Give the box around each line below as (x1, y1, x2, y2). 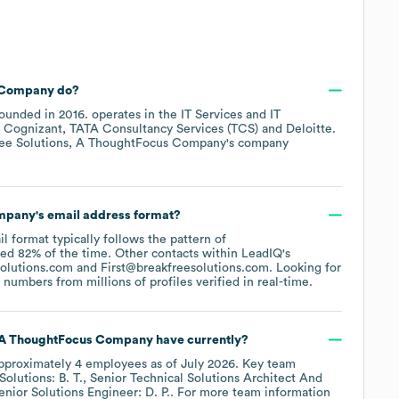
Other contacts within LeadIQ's (115, 247, 290, 260)
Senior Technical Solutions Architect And (90, 371, 322, 385)
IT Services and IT (181, 108, 281, 121)
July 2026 (181, 357, 235, 370)
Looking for (273, 261, 341, 274)
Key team (239, 357, 296, 370)
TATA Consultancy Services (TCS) (69, 122, 258, 135)
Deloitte (286, 122, 332, 135)
